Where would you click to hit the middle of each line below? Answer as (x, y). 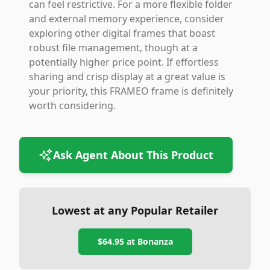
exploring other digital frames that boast (122, 33)
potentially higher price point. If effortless (124, 62)
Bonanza (155, 241)
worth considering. (72, 105)
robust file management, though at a (113, 48)
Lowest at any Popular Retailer (135, 210)
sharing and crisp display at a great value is (127, 77)
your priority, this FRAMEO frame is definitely (131, 91)
